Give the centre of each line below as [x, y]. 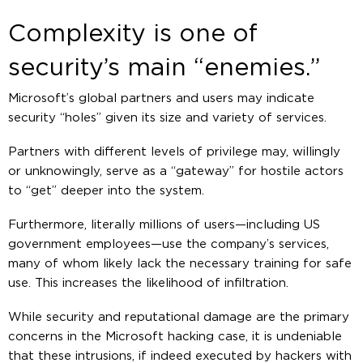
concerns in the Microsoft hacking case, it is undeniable [175, 336]
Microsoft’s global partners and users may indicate [161, 98]
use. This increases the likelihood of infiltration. [148, 283]
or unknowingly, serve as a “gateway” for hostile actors [176, 171]
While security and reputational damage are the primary [179, 317]
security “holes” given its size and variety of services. [167, 117]
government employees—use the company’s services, [169, 244]
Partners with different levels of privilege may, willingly [174, 152]
